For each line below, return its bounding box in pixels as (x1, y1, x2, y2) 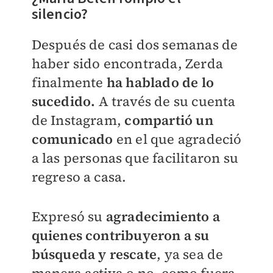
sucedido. (31, 92, 99, 111)
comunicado (31, 130, 116, 149)
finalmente (31, 73, 107, 92)
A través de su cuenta (98, 92, 236, 111)
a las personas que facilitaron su (31, 149, 239, 168)
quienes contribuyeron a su (31, 226, 210, 245)
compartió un (124, 111, 213, 130)
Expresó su (31, 207, 103, 226)
